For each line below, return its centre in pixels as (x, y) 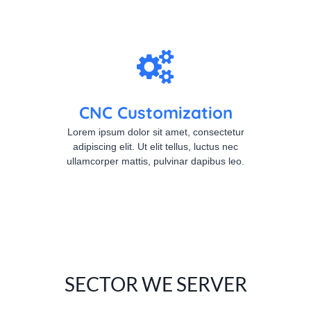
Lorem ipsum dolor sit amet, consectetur (155, 132)
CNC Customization (155, 112)
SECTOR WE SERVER (155, 284)
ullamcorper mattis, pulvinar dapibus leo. (155, 161)
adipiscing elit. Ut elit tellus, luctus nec (155, 146)
